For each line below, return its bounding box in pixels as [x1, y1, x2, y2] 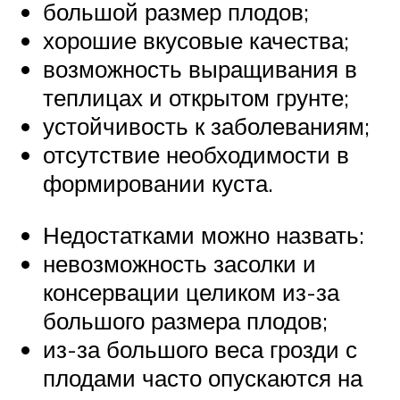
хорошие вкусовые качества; [43, 25, 349, 54]
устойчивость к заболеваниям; [43, 111, 370, 140]
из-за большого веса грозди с [43, 334, 357, 363]
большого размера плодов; [43, 305, 328, 335]
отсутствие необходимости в [43, 139, 349, 169]
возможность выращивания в [43, 54, 357, 83]
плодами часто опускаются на [43, 362, 362, 392]
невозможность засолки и [43, 248, 316, 278]
